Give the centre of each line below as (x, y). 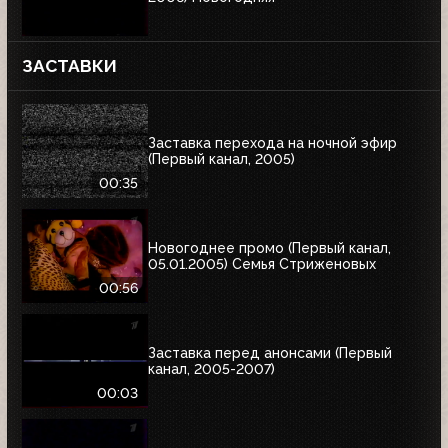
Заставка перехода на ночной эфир (272, 142)
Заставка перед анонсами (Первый (270, 352)
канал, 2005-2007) (211, 368)
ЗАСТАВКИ (69, 66)
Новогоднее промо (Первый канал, (269, 247)
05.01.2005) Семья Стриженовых (262, 263)
